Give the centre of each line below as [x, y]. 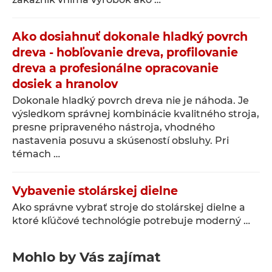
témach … [36, 154]
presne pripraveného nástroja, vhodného [114, 127]
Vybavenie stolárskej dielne [95, 191]
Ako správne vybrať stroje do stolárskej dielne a [129, 207]
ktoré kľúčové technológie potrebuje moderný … [131, 221]
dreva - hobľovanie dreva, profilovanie [125, 53]
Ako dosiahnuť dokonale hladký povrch [130, 37]
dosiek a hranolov [65, 84]
